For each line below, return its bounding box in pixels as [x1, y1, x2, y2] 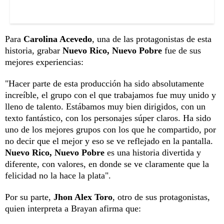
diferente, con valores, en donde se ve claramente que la [5, 158, 209, 169]
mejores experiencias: [5, 56, 83, 67]
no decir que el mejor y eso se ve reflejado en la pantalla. [5, 135, 213, 146]
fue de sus [162, 45, 201, 55]
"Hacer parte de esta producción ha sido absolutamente [5, 78, 204, 88]
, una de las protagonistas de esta [92, 33, 211, 44]
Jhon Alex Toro [51, 191, 112, 202]
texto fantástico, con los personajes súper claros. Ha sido [5, 112, 211, 123]
